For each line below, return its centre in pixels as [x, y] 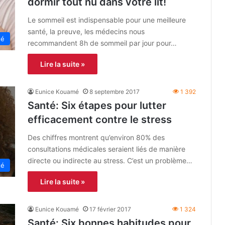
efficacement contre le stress [100, 120]
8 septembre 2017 [115, 92]
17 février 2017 [110, 209]
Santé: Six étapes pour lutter [97, 106]
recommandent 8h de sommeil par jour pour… [102, 43]
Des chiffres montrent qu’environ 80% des [96, 138]
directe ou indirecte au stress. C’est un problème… [110, 161]
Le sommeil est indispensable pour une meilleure [107, 20]
